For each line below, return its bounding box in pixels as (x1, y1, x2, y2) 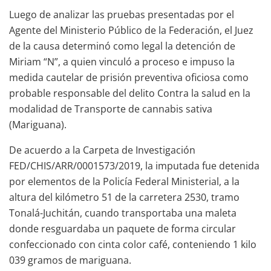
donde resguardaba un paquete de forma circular (9, 221, 236, 235)
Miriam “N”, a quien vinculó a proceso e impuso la (9, 54, 235, 68)
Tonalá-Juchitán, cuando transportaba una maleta (9, 206, 237, 220)
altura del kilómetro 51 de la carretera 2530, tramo (9, 190, 240, 204)
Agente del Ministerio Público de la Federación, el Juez (9, 23, 253, 37)
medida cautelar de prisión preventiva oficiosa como (9, 70, 249, 84)
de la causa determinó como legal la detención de (9, 39, 235, 53)
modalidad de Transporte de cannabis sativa (9, 102, 212, 116)
